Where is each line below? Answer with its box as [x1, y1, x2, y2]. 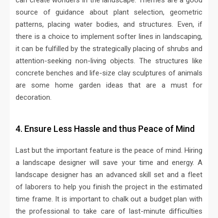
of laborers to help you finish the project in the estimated [16, 182, 202, 192]
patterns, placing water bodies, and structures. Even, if [16, 20, 202, 29]
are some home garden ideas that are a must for [16, 81, 202, 90]
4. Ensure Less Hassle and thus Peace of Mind [16, 124, 195, 134]
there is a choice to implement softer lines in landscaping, [16, 32, 202, 41]
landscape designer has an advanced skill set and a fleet [16, 170, 202, 180]
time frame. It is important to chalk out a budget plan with [16, 195, 202, 204]
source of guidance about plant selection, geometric [16, 8, 202, 17]
